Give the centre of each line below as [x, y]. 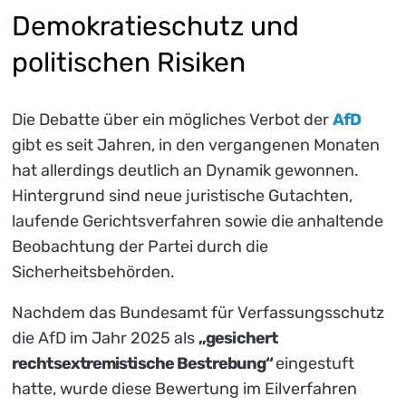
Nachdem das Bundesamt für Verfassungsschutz [198, 312]
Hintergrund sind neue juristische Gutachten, [182, 195]
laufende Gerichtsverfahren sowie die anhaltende [198, 221]
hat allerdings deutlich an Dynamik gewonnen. [185, 170]
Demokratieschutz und [155, 26]
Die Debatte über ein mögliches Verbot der [172, 119]
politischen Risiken [129, 63]
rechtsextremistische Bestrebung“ [144, 363]
